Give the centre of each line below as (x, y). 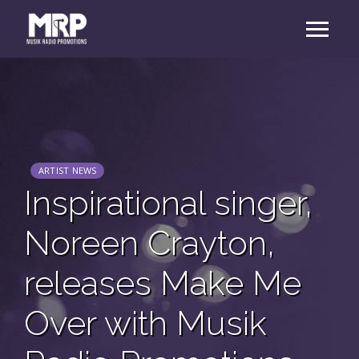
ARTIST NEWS (68, 170)
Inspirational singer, (168, 203)
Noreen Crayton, (149, 243)
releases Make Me (163, 283)
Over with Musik (145, 323)
